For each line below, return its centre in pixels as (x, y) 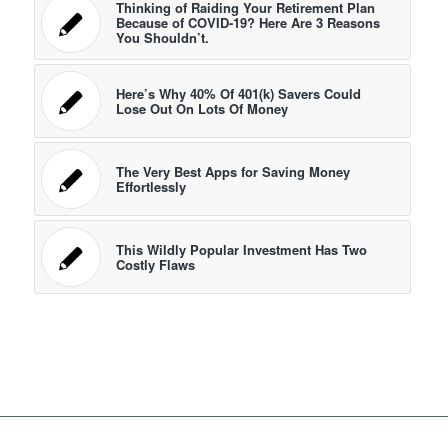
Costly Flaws (155, 265)
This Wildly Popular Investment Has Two (241, 250)
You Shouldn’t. (162, 38)
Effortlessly (150, 187)
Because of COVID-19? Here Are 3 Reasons (247, 23)
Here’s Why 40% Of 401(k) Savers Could (238, 94)
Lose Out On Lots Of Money (201, 109)
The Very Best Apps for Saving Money (232, 172)
